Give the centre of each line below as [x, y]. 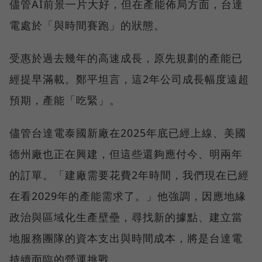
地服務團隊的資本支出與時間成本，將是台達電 [126, 238]
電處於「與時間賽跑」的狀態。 [87, 25]
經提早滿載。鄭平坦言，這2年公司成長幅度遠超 [129, 79]
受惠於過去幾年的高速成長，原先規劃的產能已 [126, 58]
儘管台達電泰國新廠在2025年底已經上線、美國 [128, 132]
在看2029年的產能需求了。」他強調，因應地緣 [128, 196]
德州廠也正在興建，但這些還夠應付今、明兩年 [126, 154]
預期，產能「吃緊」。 [65, 100]
